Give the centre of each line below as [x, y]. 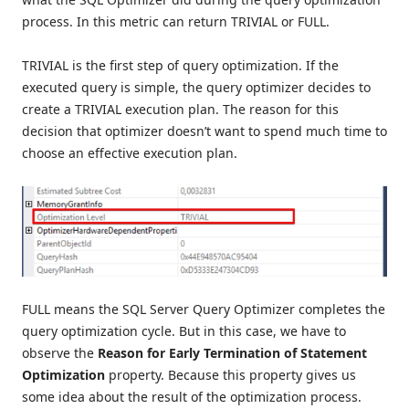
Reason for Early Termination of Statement [232, 352]
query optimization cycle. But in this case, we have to [184, 330]
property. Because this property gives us [231, 374]
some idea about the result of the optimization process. [192, 396]
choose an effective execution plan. [130, 153]
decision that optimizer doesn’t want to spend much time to [204, 131]
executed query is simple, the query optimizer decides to [196, 88]
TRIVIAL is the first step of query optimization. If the [180, 66]
